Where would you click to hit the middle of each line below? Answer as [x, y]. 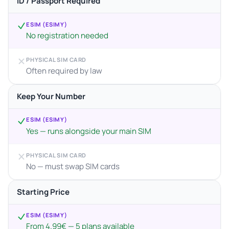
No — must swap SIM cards [73, 166]
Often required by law [64, 71]
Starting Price [43, 192]
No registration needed [67, 35]
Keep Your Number [51, 96]
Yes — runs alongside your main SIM [89, 131]
